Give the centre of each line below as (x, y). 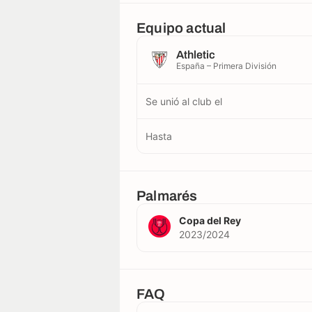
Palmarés (167, 195)
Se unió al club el (184, 101)
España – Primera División (226, 65)
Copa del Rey (210, 220)
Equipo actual (181, 28)
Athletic (196, 54)
